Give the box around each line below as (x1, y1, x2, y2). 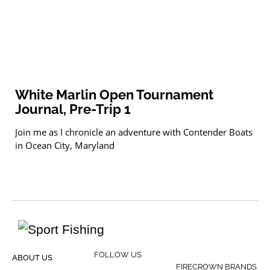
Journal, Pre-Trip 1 (15, 101, 131, 118)
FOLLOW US (94, 250, 142, 260)
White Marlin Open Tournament (15, 87, 213, 103)
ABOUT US (12, 253, 52, 263)
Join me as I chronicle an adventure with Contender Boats (15, 126, 253, 139)
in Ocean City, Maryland (15, 139, 115, 152)
